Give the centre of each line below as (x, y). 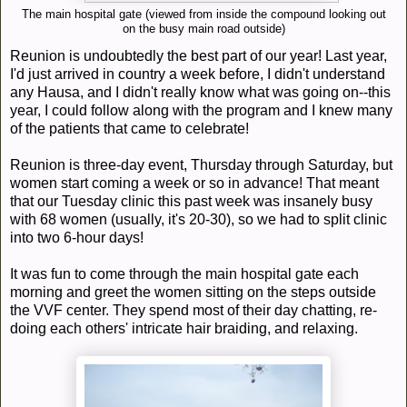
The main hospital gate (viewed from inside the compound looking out (203, 14)
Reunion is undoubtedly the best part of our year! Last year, (199, 55)
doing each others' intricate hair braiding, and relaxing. (184, 328)
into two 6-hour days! (77, 237)
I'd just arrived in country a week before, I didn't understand (198, 74)
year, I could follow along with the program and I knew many (201, 110)
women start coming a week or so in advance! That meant (194, 183)
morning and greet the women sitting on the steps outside (193, 292)
